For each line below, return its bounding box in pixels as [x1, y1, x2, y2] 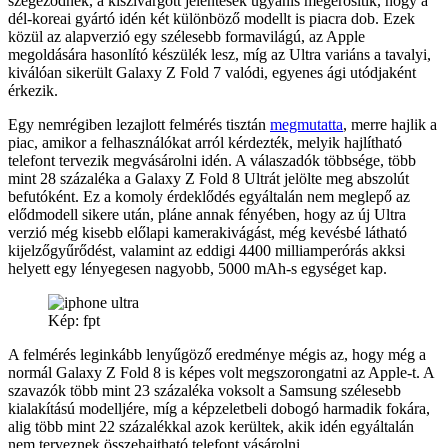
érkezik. [8, 81, 58, 99]
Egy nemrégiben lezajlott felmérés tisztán [8, 115, 270, 133]
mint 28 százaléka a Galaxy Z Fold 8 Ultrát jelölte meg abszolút [8, 169, 409, 187]
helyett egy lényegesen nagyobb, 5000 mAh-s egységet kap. [8, 259, 387, 277]
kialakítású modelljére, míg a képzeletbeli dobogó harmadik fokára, [8, 399, 430, 417]
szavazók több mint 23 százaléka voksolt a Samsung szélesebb [8, 381, 401, 399]
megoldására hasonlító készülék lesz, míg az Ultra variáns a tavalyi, [8, 45, 431, 63]
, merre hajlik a [343, 115, 437, 133]
